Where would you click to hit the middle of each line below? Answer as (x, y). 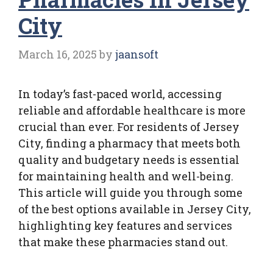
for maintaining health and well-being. (126, 176)
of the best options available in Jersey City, (135, 209)
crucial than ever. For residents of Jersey (129, 126)
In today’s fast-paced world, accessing (120, 94)
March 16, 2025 (58, 54)
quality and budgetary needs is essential (129, 159)
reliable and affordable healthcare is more (132, 110)
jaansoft (137, 54)
